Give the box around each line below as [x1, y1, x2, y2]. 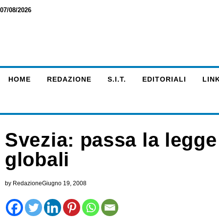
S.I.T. [107, 75, 126, 83]
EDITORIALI [142, 75, 186, 83]
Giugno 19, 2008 [42, 180, 87, 187]
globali [5, 149, 69, 170]
